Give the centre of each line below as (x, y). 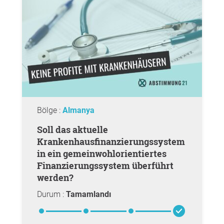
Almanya (78, 110)
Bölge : (50, 110)
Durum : (51, 194)
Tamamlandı (88, 194)
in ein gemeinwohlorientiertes (102, 153)
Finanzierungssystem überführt (105, 165)
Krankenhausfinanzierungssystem (111, 141)
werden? (55, 177)
